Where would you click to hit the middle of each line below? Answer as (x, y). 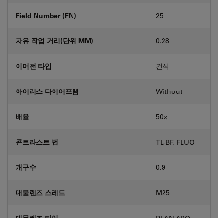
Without (169, 91)
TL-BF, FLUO (175, 142)
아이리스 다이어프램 (47, 91)
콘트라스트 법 (37, 142)
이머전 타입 (34, 66)
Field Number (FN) (46, 15)
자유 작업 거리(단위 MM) (54, 40)
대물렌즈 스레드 (40, 192)
